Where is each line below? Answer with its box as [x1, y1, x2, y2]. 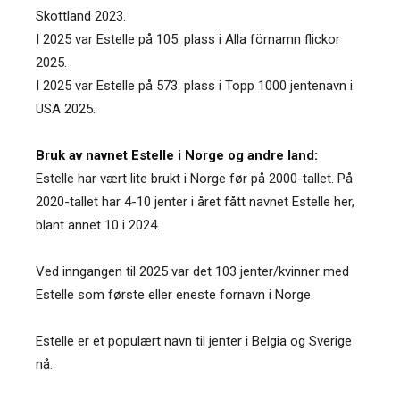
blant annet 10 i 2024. [36, 216, 160, 233]
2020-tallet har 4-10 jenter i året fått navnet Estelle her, [36, 193, 354, 210]
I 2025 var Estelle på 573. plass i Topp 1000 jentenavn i [36, 77, 353, 94]
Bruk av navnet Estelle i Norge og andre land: [36, 146, 318, 163]
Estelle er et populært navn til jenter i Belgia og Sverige [36, 332, 352, 349]
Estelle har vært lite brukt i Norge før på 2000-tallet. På [36, 170, 353, 187]
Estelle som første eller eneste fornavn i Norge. [36, 286, 313, 303]
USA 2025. [36, 100, 96, 117]
